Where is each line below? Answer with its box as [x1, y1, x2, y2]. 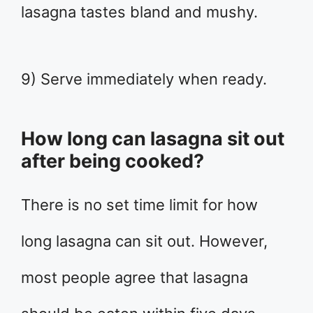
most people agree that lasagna [21, 268, 248, 286]
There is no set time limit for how [21, 195, 258, 214]
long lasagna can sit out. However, [21, 231, 268, 250]
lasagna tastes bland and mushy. [21, 2, 258, 21]
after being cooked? [21, 149, 204, 173]
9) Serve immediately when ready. [21, 69, 267, 88]
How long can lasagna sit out [21, 126, 284, 150]
